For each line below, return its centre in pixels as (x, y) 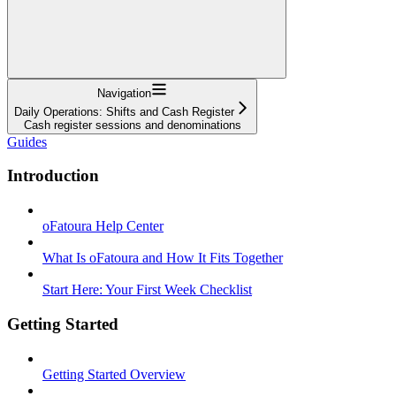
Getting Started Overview (114, 374)
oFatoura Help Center (103, 226)
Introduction (53, 176)
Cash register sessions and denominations (132, 125)
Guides (27, 141)
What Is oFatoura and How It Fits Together (163, 258)
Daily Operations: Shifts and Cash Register (124, 111)
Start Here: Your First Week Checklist (147, 290)
